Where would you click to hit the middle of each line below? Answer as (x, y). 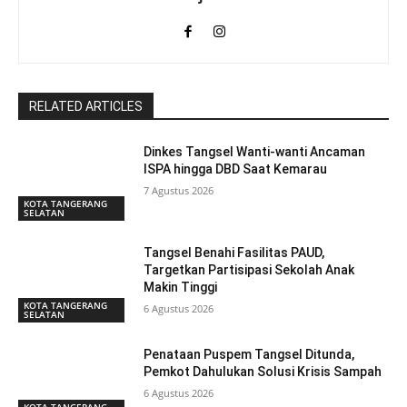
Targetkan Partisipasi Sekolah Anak (249, 270)
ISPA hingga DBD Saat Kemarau (236, 169)
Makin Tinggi (181, 288)
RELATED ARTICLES (86, 106)
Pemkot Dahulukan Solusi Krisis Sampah (263, 372)
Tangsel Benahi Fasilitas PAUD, (234, 253)
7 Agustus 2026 (179, 190)
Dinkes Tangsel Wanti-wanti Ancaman (255, 151)
